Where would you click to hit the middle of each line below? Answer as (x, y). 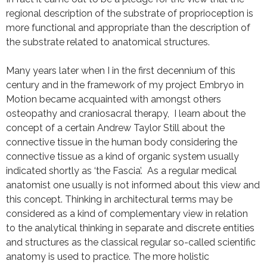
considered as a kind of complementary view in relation (127, 214)
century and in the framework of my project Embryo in (125, 85)
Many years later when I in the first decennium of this (121, 71)
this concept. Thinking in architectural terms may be (119, 199)
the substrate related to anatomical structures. (108, 42)
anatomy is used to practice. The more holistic (108, 257)
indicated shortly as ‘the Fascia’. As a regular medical (121, 171)
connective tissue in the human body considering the (122, 142)
